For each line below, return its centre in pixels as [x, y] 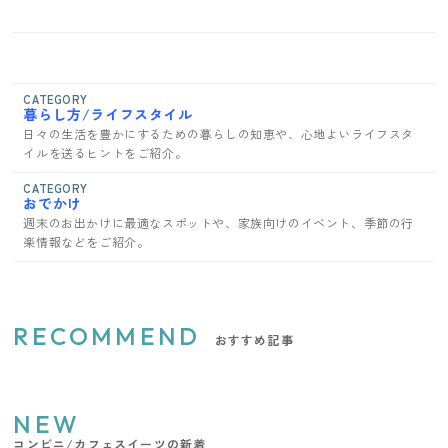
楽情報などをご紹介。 [86, 242]
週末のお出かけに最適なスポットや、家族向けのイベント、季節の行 [219, 223]
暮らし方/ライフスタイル [108, 114]
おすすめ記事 [254, 340]
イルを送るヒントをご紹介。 [105, 153]
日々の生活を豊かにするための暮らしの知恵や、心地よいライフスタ [219, 134]
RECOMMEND [107, 336]
